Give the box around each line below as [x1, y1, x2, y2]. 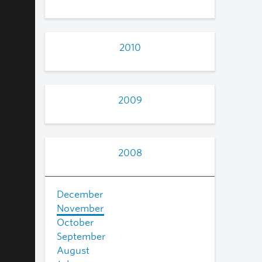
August [57, 244, 89, 256]
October [57, 216, 94, 228]
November [57, 202, 104, 214]
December [57, 188, 104, 200]
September [57, 230, 106, 242]
